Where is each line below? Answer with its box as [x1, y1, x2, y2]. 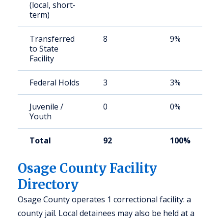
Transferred [29, 33, 75, 44]
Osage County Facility [18, 160, 157, 176]
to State [29, 43, 58, 54]
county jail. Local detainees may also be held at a [18, 208, 194, 219]
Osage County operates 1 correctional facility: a [18, 194, 191, 205]
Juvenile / [29, 101, 63, 112]
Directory [18, 176, 79, 192]
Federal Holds [29, 77, 80, 88]
